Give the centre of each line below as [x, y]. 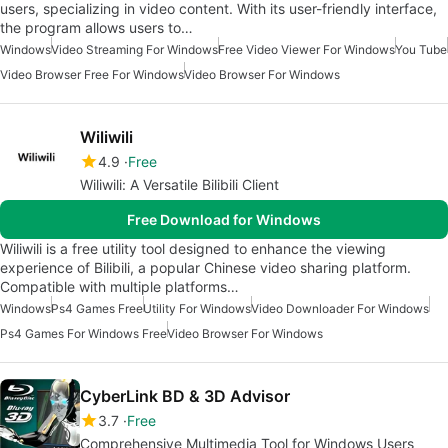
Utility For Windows [197, 309]
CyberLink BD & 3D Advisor [185, 396]
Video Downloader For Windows [340, 309]
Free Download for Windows [224, 220]
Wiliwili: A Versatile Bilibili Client [179, 185]
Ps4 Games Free [97, 309]
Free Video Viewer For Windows [306, 50]
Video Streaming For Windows [134, 50]
